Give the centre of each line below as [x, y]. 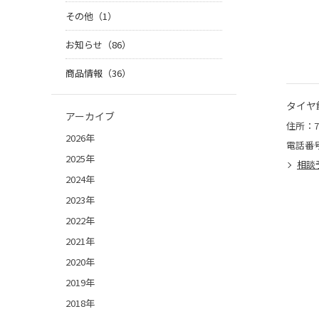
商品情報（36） [98, 73]
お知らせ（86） [98, 45]
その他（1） [91, 16]
